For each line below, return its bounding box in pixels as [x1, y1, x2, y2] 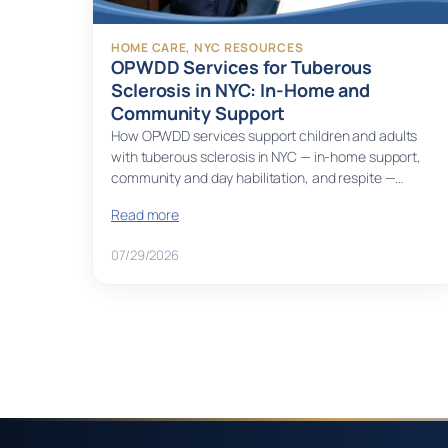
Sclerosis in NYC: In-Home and [111, 78, 371, 103]
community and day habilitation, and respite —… [111, 168, 404, 188]
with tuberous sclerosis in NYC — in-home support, [111, 147, 422, 167]
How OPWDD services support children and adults [111, 126, 418, 146]
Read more [111, 205, 180, 225]
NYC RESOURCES [193, 39, 304, 57]
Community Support [111, 101, 286, 126]
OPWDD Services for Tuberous [111, 55, 373, 80]
